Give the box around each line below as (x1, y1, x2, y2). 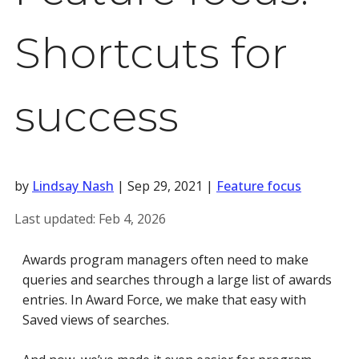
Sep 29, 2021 (127, 177, 203, 195)
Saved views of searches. (22, 311, 169, 329)
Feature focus (216, 177, 301, 195)
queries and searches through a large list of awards (22, 271, 332, 288)
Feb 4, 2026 (99, 210, 166, 228)
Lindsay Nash (32, 177, 114, 195)
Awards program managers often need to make (22, 251, 309, 268)
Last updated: (14, 210, 99, 228)
